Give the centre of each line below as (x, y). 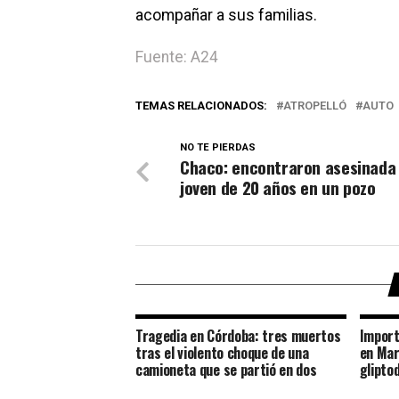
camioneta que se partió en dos (226, 370)
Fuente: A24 (177, 57)
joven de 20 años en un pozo (278, 188)
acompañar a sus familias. (226, 16)
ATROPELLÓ (315, 106)
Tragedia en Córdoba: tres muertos (238, 336)
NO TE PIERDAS (218, 148)
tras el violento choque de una (222, 353)
